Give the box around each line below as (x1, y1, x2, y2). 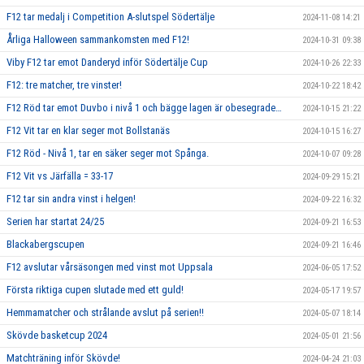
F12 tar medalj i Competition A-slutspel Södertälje (6, 11, 214, 23)
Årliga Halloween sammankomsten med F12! (6, 33, 189, 45)
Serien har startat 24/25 (6, 215, 104, 227)
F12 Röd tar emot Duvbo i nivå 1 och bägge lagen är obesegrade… (6, 102, 282, 114)
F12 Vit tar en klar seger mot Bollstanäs (6, 124, 170, 136)
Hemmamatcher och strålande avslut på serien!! (6, 306, 204, 318)
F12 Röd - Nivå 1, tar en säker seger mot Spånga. (6, 147, 211, 159)
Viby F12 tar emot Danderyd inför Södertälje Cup (6, 56, 208, 68)
